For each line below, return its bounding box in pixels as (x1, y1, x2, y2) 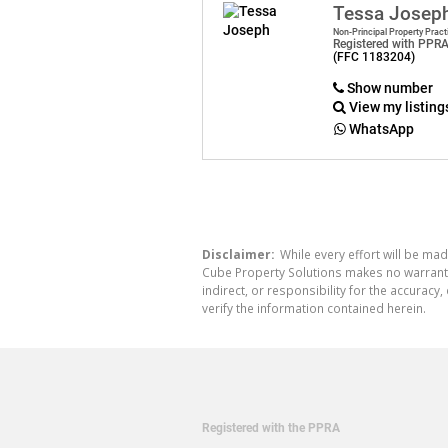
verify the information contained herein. (202, 299, 426, 316)
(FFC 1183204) (333, 49, 415, 64)
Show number (346, 79, 433, 96)
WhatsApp (349, 120, 415, 137)
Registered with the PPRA (202, 421, 340, 436)
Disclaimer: (202, 245, 274, 262)
